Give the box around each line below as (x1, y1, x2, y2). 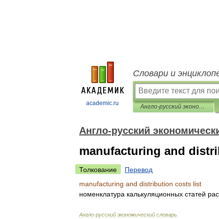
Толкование (79, 166, 117, 174)
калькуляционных (127, 190, 183, 198)
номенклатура (79, 190, 125, 198)
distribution (139, 180, 173, 188)
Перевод (125, 166, 153, 174)
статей (185, 190, 206, 198)
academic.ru (86, 100, 119, 107)
